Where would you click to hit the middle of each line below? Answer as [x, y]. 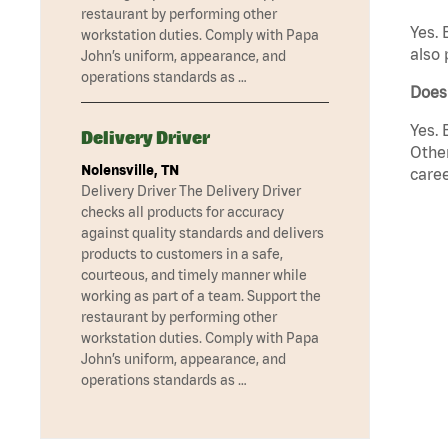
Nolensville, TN [130, 170]
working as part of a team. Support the [201, 296]
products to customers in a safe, [182, 254]
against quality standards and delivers [202, 233]
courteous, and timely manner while [194, 275]
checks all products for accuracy [182, 212]
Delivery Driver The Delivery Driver [191, 191]
